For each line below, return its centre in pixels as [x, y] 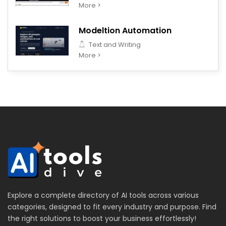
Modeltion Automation [125, 30]
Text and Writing [114, 44]
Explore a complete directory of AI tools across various [103, 195]
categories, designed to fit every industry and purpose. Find [112, 207]
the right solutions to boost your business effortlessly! [102, 218]
